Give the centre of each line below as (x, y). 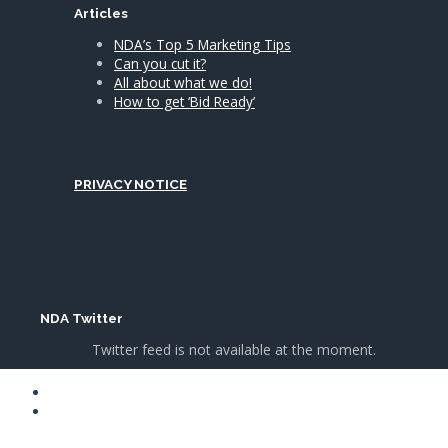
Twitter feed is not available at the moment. (234, 350)
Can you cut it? (160, 63)
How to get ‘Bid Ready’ (184, 101)
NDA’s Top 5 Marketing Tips (202, 44)
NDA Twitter (81, 318)
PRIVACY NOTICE (130, 183)
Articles (101, 13)
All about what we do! (183, 82)
